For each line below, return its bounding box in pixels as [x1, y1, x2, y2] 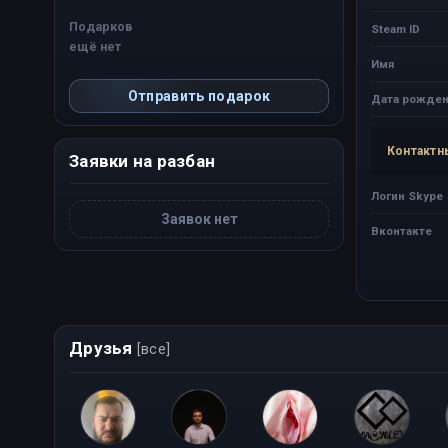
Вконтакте [371, 224, 432, 238]
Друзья [69, 338, 137, 358]
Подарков [69, 19, 133, 34]
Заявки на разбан [69, 151, 215, 171]
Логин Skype [371, 189, 443, 203]
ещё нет [69, 39, 121, 54]
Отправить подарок [127, 88, 271, 104]
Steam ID [371, 22, 420, 36]
